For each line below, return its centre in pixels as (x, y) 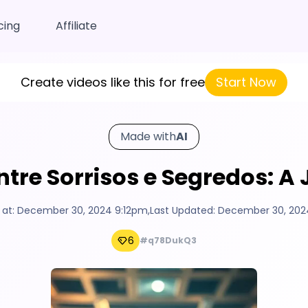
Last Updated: (184, 210)
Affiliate (76, 26)
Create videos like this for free (113, 82)
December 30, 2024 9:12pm (82, 210)
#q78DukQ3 (168, 240)
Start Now (246, 82)
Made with (148, 136)
